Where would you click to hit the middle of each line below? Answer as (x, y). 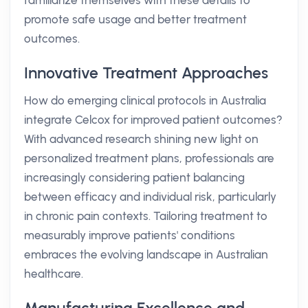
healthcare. (54, 274)
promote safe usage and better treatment (135, 19)
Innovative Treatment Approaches (146, 73)
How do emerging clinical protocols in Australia (145, 100)
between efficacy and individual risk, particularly (150, 197)
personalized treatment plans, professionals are (149, 158)
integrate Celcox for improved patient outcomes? (153, 120)
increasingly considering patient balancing (134, 177)
